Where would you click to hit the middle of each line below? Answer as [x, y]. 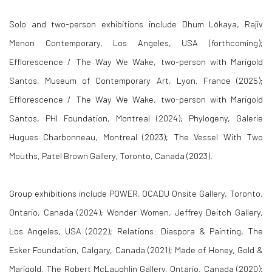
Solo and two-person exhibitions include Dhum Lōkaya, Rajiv [136, 24]
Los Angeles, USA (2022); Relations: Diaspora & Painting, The [136, 231]
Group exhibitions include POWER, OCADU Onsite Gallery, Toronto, [136, 193]
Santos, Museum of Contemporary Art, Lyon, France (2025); [136, 80]
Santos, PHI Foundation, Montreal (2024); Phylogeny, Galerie [136, 118]
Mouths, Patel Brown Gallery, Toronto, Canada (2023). [111, 156]
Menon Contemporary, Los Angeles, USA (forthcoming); [136, 43]
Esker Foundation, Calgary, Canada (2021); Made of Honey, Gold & [136, 250]
